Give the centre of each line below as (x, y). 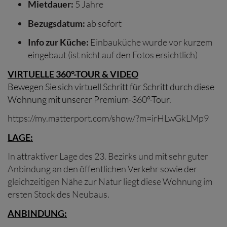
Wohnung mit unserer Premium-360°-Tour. (89, 99)
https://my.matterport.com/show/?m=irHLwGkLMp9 (108, 118)
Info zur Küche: (58, 42)
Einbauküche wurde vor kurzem (150, 42)
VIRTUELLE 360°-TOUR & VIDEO (73, 74)
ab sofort (103, 23)
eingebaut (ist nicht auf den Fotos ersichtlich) (113, 55)
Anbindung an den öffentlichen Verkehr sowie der (102, 169)
